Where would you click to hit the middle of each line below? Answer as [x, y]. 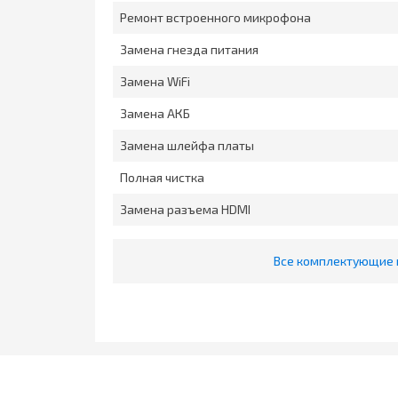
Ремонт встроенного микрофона [215, 18]
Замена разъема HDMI [185, 210]
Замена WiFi [155, 82]
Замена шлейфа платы [187, 146]
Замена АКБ [155, 114]
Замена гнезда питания [189, 50]
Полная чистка [162, 178]
